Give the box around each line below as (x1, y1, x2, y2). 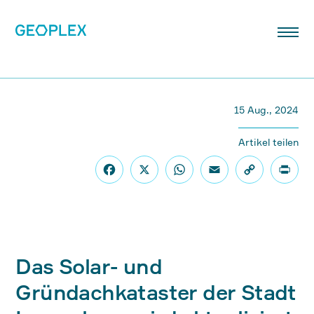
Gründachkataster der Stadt (15, 280, 296, 305)
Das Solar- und (15, 254, 163, 279)
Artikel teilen (238, 136, 299, 148)
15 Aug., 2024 (233, 104, 299, 116)
